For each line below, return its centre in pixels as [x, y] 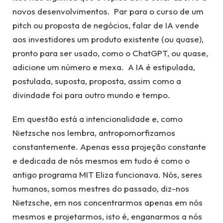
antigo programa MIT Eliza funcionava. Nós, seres [107, 175]
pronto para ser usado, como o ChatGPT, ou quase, [110, 53]
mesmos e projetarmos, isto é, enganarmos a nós [107, 217]
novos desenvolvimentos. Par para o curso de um [108, 11]
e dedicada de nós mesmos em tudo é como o [101, 161]
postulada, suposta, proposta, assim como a [97, 81]
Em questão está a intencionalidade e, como [98, 119]
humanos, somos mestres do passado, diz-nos [101, 189]
